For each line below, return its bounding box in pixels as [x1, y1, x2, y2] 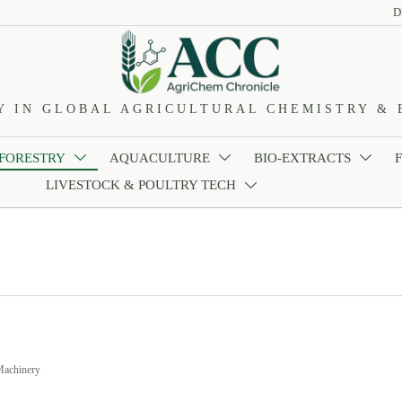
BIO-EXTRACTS [254, 150, 352, 165]
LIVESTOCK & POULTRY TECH [46, 178, 237, 193]
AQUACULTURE [109, 150, 211, 165]
